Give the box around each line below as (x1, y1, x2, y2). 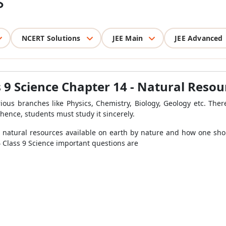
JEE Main (112, 33, 143, 43)
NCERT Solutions (21, 33, 81, 43)
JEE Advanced (175, 33, 223, 43)
